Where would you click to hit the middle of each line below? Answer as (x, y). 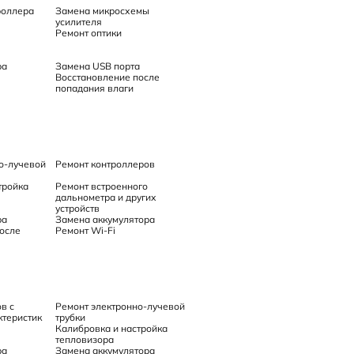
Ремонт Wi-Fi (86, 230)
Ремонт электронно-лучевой (121, 306)
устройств (78, 208)
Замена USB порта (98, 66)
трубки (71, 317)
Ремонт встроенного (102, 186)
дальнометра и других (106, 197)
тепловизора (85, 339)
